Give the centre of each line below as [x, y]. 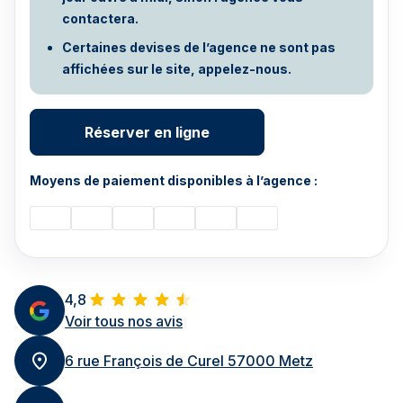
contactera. [100, 18]
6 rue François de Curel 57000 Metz [189, 361]
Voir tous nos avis [124, 321]
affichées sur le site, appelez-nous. [177, 69]
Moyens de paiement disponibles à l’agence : [174, 180]
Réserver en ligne [147, 132]
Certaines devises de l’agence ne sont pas [199, 47]
